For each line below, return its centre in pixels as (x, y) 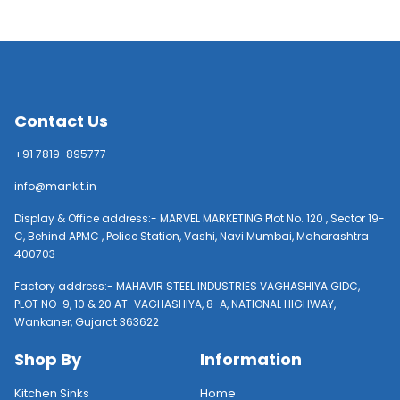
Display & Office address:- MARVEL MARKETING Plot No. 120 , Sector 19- (200, 218)
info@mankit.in (55, 186)
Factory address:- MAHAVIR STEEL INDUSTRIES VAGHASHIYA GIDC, (187, 286)
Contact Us (61, 121)
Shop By (48, 359)
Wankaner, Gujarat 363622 (87, 322)
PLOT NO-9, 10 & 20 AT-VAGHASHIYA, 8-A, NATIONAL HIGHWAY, (175, 304)
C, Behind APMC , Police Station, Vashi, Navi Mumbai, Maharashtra (192, 236)
